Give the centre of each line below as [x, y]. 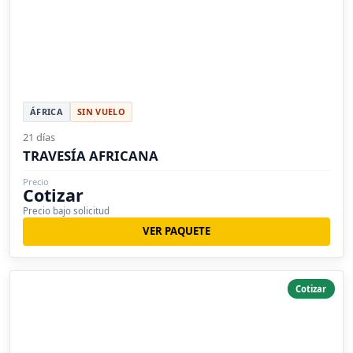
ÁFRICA [46, 111]
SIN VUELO [101, 111]
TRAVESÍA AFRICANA [91, 155]
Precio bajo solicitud [66, 210]
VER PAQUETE [176, 231]
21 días [39, 137]
